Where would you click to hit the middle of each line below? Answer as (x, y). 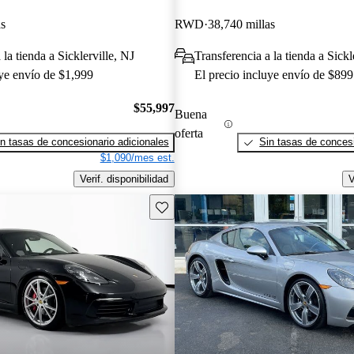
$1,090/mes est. (137, 158)
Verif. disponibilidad (124, 179)
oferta (188, 134)
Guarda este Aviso (197, 205)
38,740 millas (241, 24)
